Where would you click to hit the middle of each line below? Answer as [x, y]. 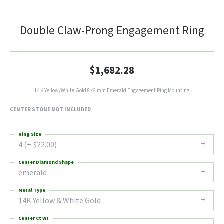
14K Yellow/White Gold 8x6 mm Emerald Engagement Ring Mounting [112, 91]
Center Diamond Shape [46, 162]
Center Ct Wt [34, 218]
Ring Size [30, 134]
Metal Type [32, 190]
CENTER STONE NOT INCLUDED [50, 110]
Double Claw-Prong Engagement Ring [112, 31]
